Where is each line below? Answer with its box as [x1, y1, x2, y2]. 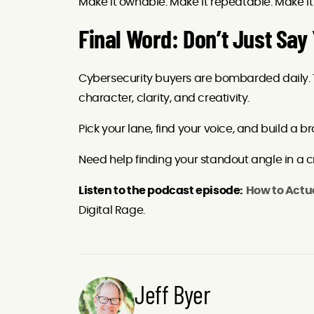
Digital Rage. [78, 205, 145, 217]
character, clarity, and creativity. [78, 93, 250, 104]
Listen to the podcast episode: [78, 185, 243, 197]
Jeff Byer [135, 278, 211, 309]
